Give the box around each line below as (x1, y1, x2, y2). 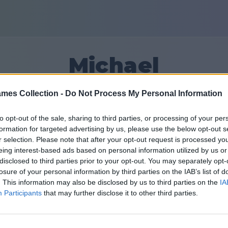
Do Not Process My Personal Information (65, 89, 222, 98)
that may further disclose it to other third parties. (42, 189, 198, 197)
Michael (68, 52, 160, 78)
